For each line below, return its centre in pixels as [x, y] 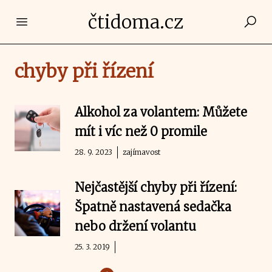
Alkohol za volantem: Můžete [161, 112]
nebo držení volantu [136, 226]
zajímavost [142, 152]
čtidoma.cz [136, 22]
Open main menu [63, 21]
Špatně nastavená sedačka [153, 207]
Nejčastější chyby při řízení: [156, 187]
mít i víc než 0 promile [141, 131]
